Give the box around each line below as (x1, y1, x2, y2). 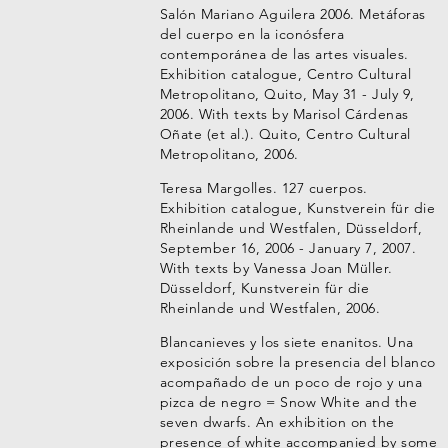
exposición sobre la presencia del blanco (159, 353, 436, 371)
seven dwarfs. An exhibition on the (159, 413, 395, 431)
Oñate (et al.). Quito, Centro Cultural (159, 125, 411, 143)
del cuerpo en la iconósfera (159, 25, 345, 43)
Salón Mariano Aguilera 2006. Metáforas (159, 5, 426, 23)
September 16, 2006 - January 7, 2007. (159, 239, 417, 257)
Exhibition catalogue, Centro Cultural (159, 65, 412, 83)
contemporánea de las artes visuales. (159, 45, 409, 63)
